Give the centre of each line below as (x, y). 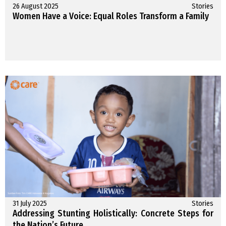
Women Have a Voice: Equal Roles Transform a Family (111, 17)
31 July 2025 (30, 204)
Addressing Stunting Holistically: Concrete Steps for (113, 214)
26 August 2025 (36, 7)
